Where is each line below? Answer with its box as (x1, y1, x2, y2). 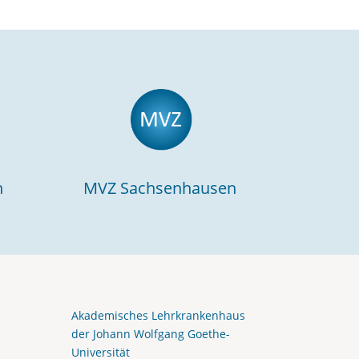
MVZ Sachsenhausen (83, 176, 236, 199)
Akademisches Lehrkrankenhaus (71, 308, 246, 324)
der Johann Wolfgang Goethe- (71, 326, 231, 342)
